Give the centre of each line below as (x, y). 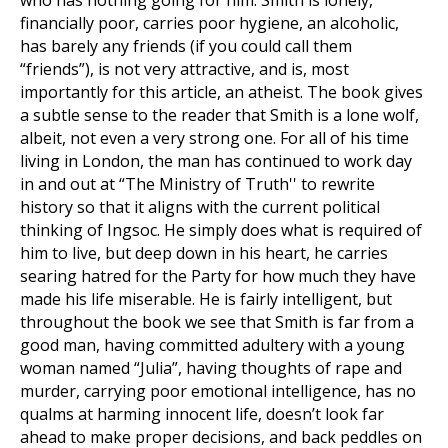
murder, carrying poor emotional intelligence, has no (218, 391)
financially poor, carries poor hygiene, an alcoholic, (209, 23)
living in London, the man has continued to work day (216, 161)
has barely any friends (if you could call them (186, 46)
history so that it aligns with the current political (200, 207)
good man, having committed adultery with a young (212, 345)
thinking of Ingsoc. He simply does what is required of (221, 230)
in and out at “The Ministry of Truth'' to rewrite (197, 184)
